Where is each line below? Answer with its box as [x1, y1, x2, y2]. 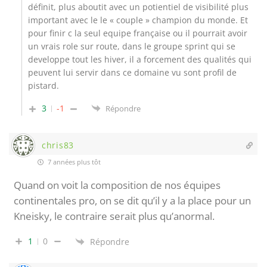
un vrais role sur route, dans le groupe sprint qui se [28, 41, 235, 52]
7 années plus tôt [46, 157, 101, 167]
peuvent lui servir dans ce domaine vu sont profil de [28, 67, 237, 79]
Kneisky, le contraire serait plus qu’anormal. [14, 209, 215, 223]
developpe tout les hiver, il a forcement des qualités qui [28, 54, 252, 66]
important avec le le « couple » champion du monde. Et [28, 14, 248, 26]
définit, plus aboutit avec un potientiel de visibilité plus [28, 1, 249, 13]
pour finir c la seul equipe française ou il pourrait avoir [28, 27, 247, 39]
